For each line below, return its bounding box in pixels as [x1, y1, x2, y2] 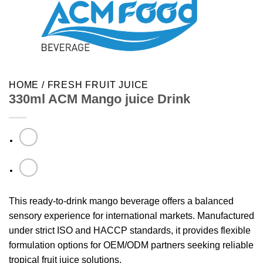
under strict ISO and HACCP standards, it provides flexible [9, 225, 251, 235]
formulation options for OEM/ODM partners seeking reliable [9, 240, 254, 250]
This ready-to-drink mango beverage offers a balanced [9, 195, 234, 206]
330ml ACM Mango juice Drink [9, 92, 190, 107]
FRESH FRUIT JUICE [47, 80, 149, 90]
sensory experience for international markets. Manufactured [9, 210, 254, 221]
